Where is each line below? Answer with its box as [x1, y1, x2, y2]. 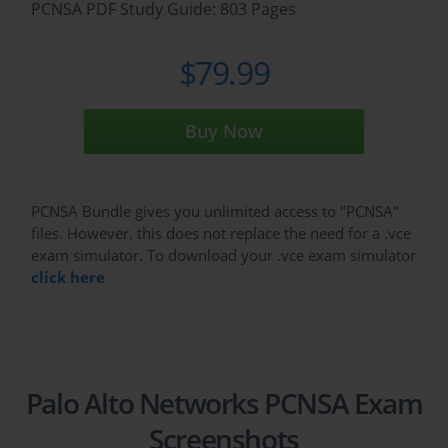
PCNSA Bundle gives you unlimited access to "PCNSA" [31, 201, 399, 222]
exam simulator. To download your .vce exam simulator [31, 245, 416, 266]
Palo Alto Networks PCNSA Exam [25, 384, 423, 423]
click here [31, 267, 105, 288]
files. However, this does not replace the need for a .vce [31, 223, 411, 244]
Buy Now [185, 119, 263, 144]
